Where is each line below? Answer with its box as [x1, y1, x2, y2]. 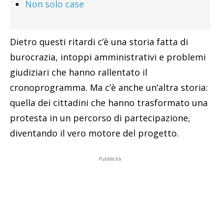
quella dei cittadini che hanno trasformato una [10, 97, 208, 109]
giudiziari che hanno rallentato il [10, 66, 147, 79]
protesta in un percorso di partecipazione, [10, 112, 191, 124]
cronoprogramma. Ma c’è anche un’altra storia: [10, 82, 208, 94]
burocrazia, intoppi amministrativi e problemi [10, 51, 206, 63]
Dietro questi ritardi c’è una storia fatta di [10, 36, 188, 48]
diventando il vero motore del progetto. [10, 127, 179, 139]
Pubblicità [99, 156, 121, 162]
